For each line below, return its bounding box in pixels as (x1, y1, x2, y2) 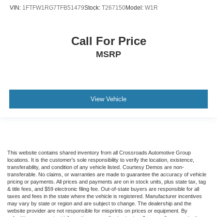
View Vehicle (91, 95, 126, 103)
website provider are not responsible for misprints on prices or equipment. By (7, 208, 187, 214)
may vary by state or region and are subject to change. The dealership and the (7, 201, 191, 207)
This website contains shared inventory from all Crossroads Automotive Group (7, 150, 191, 156)
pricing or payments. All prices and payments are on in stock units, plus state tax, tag (7, 179, 206, 185)
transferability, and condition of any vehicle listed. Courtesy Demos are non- (7, 164, 184, 170)
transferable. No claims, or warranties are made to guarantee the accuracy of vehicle (7, 171, 206, 178)
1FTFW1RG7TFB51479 (22, 4, 84, 11)
